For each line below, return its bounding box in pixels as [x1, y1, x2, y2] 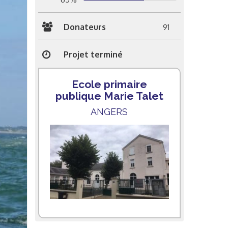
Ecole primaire [71, 77, 147, 91]
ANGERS [91, 106, 128, 117]
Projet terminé [63, 49, 123, 60]
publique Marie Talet [55, 89, 163, 102]
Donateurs [63, 21, 106, 32]
